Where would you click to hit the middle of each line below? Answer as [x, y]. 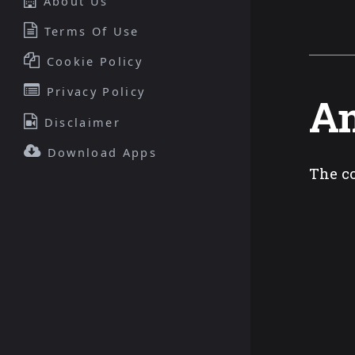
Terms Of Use [89, 31]
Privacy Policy [94, 92]
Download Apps [99, 152]
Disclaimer [80, 122]
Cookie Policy [92, 61]
